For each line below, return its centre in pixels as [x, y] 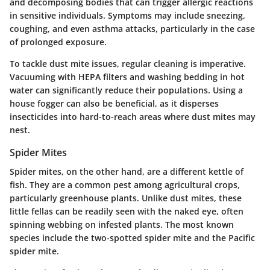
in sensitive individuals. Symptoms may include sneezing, [127, 15]
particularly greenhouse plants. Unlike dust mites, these [126, 198]
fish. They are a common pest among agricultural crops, [125, 184]
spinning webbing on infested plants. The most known [122, 224]
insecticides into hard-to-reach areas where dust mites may [133, 116]
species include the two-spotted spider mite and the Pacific [132, 237]
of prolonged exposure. [58, 42]
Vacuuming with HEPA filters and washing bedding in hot [127, 77]
